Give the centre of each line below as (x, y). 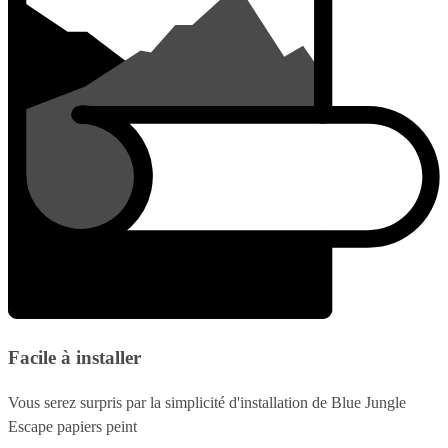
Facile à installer (74, 358)
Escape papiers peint (72, 427)
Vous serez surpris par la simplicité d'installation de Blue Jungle (207, 403)
